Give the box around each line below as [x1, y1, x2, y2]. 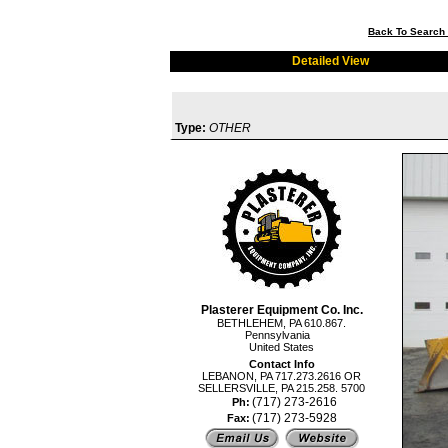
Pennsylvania [244, 329, 319, 341]
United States [249, 341, 314, 353]
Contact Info [248, 358, 315, 370]
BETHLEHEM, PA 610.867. [217, 317, 346, 329]
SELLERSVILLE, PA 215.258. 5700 [198, 382, 365, 394]
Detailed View [292, 54, 369, 68]
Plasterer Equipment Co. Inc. [200, 303, 363, 317]
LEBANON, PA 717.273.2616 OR [202, 370, 361, 382]
